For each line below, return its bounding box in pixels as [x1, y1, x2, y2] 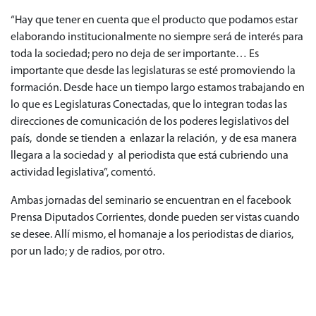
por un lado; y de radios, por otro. [11, 246, 164, 258]
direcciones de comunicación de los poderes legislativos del [11, 116, 289, 128]
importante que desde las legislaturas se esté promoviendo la [11, 66, 298, 78]
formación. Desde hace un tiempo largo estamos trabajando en [11, 83, 305, 95]
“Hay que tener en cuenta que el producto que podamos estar [11, 15, 298, 27]
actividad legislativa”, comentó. [11, 167, 155, 179]
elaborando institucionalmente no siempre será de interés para [11, 32, 303, 44]
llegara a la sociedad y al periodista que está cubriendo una [11, 150, 288, 162]
